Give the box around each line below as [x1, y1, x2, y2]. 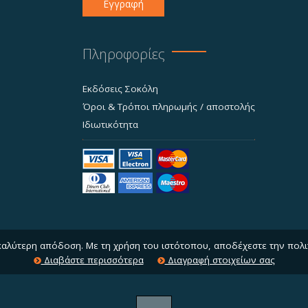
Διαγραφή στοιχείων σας [164, 254, 275, 267]
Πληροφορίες [82, 45, 165, 64]
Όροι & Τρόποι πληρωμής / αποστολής [82, 100, 255, 113]
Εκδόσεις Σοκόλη [82, 82, 158, 96]
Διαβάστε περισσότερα [41, 254, 144, 267]
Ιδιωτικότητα [82, 118, 138, 131]
